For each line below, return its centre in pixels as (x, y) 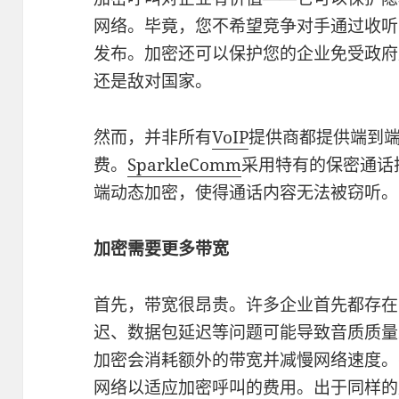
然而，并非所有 (153, 137)
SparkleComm (185, 165)
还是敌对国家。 (153, 81)
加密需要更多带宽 (162, 248)
